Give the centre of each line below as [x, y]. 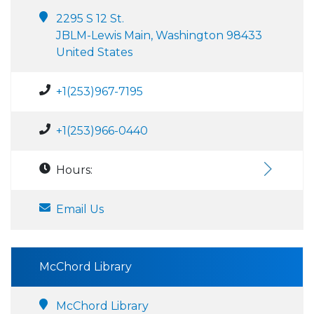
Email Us [80, 209]
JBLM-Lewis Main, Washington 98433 [159, 35]
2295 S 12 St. [90, 18]
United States [94, 52]
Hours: [74, 170]
